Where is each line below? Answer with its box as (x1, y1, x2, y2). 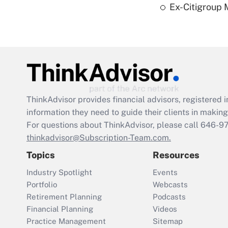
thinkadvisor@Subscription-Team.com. (26, 133, 171, 143)
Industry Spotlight (26, 168, 92, 177)
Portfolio (26, 180, 57, 189)
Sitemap (153, 217, 183, 226)
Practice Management (26, 217, 106, 226)
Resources (153, 150, 199, 161)
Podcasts (153, 192, 186, 202)
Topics (26, 150, 55, 161)
